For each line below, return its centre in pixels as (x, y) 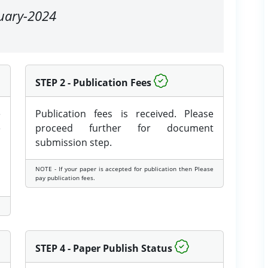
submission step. (74, 142)
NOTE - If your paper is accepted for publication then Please (124, 169)
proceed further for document (124, 128)
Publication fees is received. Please (124, 114)
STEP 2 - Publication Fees (93, 83)
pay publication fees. (65, 178)
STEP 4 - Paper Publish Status (104, 248)
